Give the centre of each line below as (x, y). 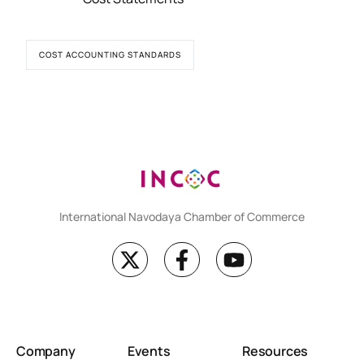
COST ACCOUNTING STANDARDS (110, 54)
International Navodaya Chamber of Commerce (182, 217)
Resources (275, 351)
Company (46, 351)
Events (149, 351)
